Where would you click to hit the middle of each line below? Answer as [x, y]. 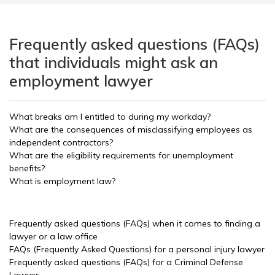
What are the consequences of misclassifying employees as [131, 130]
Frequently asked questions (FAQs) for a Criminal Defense [126, 262]
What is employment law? [62, 181]
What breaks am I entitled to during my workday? [110, 117]
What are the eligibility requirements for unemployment [121, 155]
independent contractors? [61, 142]
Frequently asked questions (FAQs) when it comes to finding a [135, 223]
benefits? [27, 168]
